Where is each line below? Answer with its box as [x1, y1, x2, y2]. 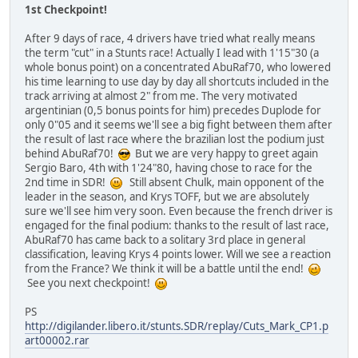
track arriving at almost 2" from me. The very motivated [25, 88, 297, 103]
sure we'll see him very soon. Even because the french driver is [25, 203, 332, 218]
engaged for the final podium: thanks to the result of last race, [25, 217, 329, 233]
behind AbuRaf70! [25, 145, 118, 161]
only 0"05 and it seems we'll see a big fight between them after [25, 117, 332, 132]
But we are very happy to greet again [130, 145, 318, 161]
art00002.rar [25, 332, 89, 348]
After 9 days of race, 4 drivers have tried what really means [25, 30, 315, 46]
